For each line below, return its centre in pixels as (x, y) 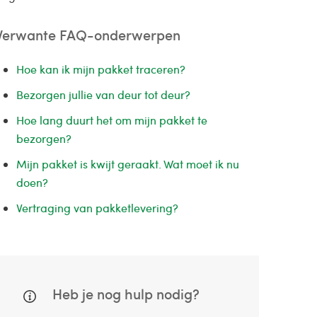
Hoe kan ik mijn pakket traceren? (100, 69)
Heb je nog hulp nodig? (124, 294)
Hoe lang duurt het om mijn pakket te (111, 120)
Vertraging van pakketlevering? (97, 208)
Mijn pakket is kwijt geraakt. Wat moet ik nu (127, 164)
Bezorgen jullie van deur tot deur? (103, 95)
